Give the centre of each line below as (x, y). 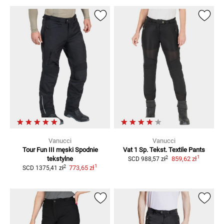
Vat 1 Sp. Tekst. (145, 150)
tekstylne (60, 159)
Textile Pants (187, 150)
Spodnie (86, 150)
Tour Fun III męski (48, 150)
